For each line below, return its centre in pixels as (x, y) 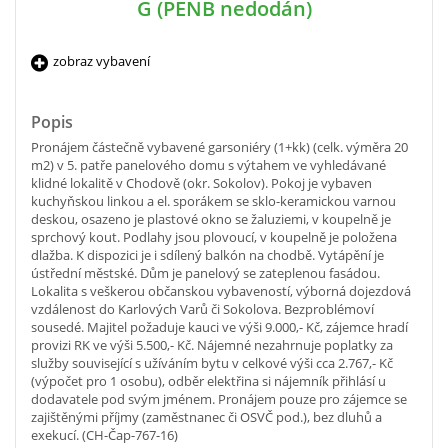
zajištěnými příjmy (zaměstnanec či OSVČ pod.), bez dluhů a (206, 417)
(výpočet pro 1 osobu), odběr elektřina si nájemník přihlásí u (208, 381)
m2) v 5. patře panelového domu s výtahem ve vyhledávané (208, 165)
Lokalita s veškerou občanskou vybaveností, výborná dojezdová (221, 291)
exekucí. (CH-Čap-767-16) (104, 435)
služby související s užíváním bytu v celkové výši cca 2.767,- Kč (212, 363)
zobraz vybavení (101, 61)
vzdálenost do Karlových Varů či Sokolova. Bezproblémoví (202, 309)
